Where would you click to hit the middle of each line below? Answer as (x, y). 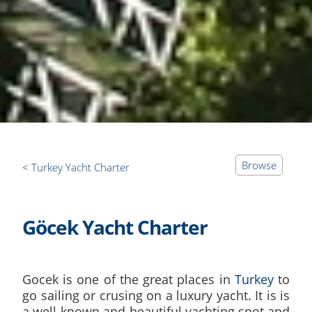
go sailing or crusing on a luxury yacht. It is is (156, 295)
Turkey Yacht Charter (80, 167)
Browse (259, 165)
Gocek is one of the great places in (128, 279)
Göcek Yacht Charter (115, 227)
